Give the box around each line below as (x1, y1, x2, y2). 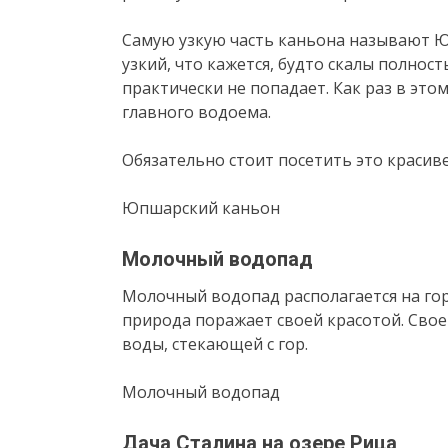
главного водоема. (122, 100, 271, 123)
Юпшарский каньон (122, 196, 280, 219)
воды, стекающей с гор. (122, 332, 308, 355)
